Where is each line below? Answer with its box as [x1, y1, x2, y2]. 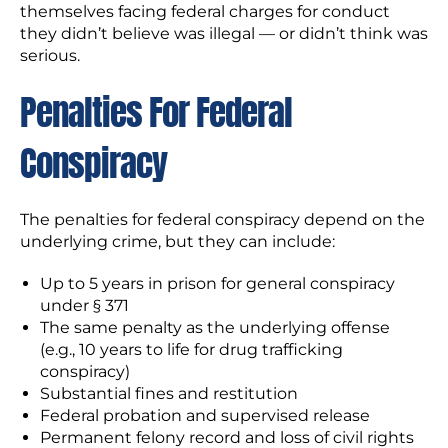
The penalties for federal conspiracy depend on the [20, 210, 425, 229]
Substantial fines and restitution [40, 384, 298, 403]
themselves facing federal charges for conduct [20, 2, 390, 21]
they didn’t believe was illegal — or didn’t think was [20, 24, 428, 43]
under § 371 [40, 296, 129, 315]
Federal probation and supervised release [40, 406, 370, 425]
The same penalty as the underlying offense [40, 318, 390, 337]
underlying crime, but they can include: [20, 232, 335, 251]
